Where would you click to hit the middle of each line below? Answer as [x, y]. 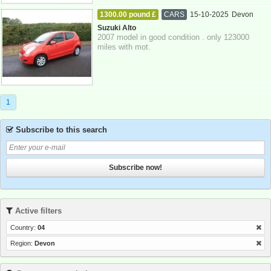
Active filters [37, 211]
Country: [24, 228]
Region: [22, 243]
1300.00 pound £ [128, 15]
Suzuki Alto [117, 28]
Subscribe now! [135, 168]
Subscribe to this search [60, 129]
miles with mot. [124, 47]
